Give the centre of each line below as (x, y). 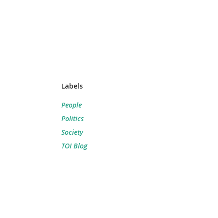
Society (72, 132)
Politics (73, 118)
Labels (72, 86)
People (72, 105)
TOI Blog (74, 146)
